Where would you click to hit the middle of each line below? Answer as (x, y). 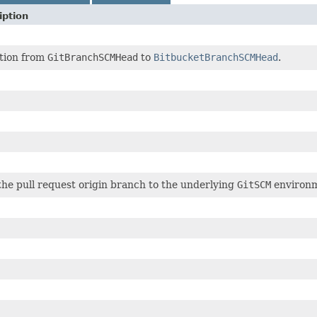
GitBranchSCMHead (93, 57)
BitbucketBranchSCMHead (216, 57)
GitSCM (254, 184)
